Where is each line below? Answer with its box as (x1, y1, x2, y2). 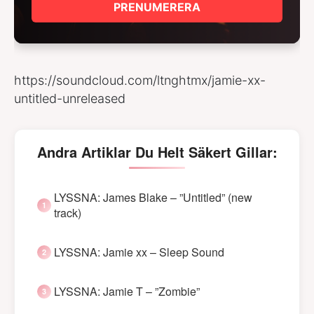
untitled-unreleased (14, 91, 125, 107)
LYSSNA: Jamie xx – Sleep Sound (54, 244, 224, 261)
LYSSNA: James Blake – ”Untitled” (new (54, 189, 252, 206)
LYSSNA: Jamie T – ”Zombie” (54, 283, 200, 300)
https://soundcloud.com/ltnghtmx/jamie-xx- (14, 73, 266, 88)
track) (54, 205, 81, 221)
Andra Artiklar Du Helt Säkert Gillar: (36, 142, 278, 163)
